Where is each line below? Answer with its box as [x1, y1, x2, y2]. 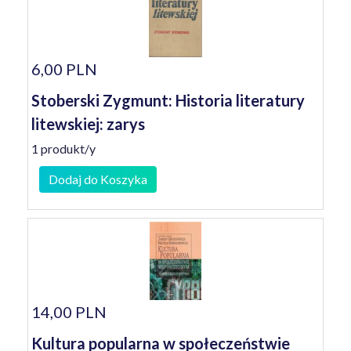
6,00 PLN [31, 60, 97, 78]
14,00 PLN [31, 302, 107, 321]
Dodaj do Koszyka [49, 172, 147, 186]
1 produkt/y [31, 141, 96, 156]
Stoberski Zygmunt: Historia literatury [31, 91, 305, 110]
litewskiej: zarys [31, 114, 145, 133]
